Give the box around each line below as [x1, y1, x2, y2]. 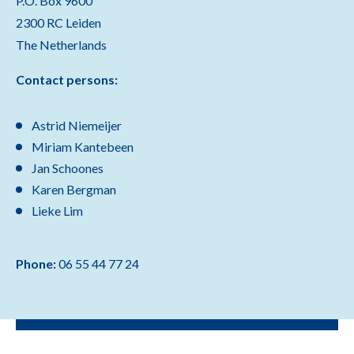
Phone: [16, 256, 58, 271]
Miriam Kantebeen [32, 139, 134, 154]
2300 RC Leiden [16, 15, 101, 30]
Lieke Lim [32, 203, 83, 218]
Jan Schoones [32, 160, 104, 175]
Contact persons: [16, 72, 118, 87]
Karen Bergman [32, 182, 116, 197]
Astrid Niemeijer [32, 118, 122, 133]
